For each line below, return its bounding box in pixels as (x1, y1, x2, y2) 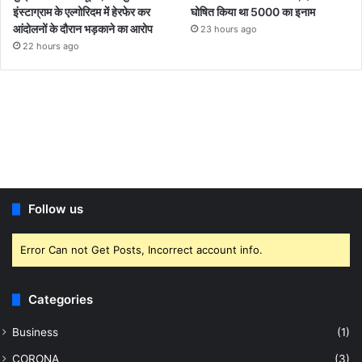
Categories (28, 292, 93, 308)
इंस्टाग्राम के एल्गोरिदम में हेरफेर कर (13, 5, 150, 19)
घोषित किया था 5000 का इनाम (191, 5, 316, 19)
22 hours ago (23, 40, 79, 53)
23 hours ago (200, 23, 258, 36)
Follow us (28, 201, 83, 217)
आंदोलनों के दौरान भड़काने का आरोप (13, 22, 153, 36)
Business (12, 326, 58, 339)
